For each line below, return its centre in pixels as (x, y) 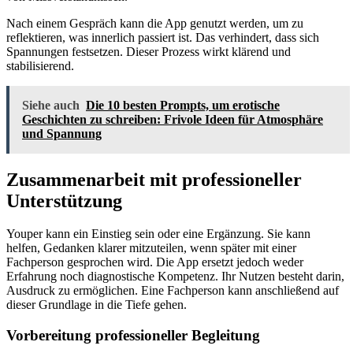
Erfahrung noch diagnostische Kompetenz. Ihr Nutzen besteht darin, (175, 277)
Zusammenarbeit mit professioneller (154, 179)
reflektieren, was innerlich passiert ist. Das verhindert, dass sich (163, 37)
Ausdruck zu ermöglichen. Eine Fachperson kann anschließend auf (173, 291)
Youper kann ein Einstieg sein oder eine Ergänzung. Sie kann (158, 234)
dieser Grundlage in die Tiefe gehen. (97, 305)
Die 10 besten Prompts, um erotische (183, 105)
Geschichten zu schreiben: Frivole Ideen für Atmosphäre (173, 119)
